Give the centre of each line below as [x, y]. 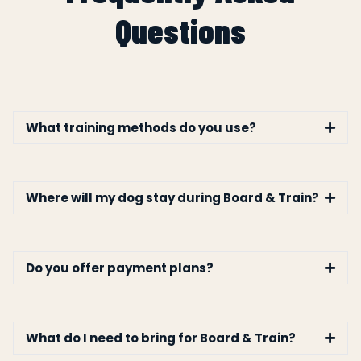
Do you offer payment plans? [120, 268]
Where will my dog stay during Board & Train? [172, 197]
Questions [180, 29]
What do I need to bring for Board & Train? [161, 338]
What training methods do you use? [141, 127]
